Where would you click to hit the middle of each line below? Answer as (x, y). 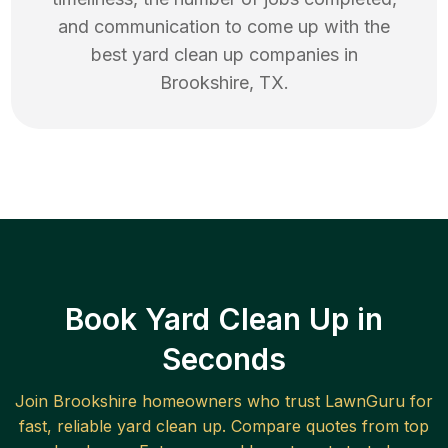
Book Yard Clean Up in (224, 319)
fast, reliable (68, 426)
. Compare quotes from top (325, 426)
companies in (300, 55)
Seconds (224, 359)
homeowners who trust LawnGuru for (285, 401)
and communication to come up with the (224, 27)
